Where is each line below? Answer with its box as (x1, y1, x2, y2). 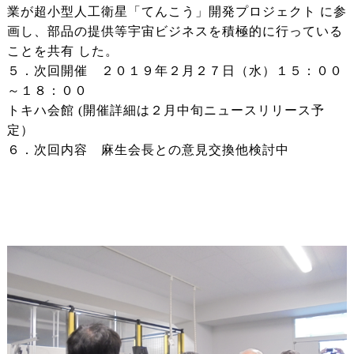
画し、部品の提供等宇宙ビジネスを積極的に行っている (6, 24, 343, 39)
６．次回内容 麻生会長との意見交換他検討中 (6, 143, 289, 157)
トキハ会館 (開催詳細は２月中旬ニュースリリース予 (6, 104, 325, 118)
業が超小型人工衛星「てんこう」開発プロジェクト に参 (6, 5, 347, 19)
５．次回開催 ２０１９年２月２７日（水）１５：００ (6, 64, 343, 78)
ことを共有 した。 (6, 44, 140, 58)
